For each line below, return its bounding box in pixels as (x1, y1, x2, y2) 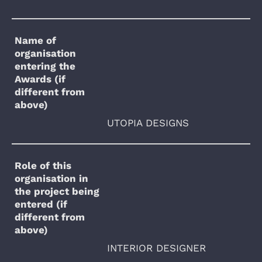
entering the (15, 60, 76, 73)
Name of (15, 35, 57, 47)
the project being (15, 185, 100, 198)
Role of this (15, 160, 72, 172)
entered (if (15, 198, 68, 211)
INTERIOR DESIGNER (107, 242, 206, 254)
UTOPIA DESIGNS (107, 117, 189, 129)
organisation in (15, 173, 89, 185)
